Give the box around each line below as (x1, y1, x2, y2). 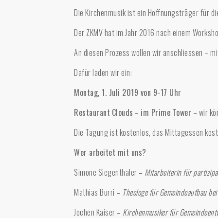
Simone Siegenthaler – (74, 166, 145, 178)
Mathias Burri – (74, 186, 122, 198)
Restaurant (74, 107, 110, 118)
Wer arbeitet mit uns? (74, 146, 146, 158)
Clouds (111, 107, 133, 118)
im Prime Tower (141, 107, 191, 118)
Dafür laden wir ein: (74, 67, 132, 78)
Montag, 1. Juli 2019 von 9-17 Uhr (74, 87, 182, 98)
